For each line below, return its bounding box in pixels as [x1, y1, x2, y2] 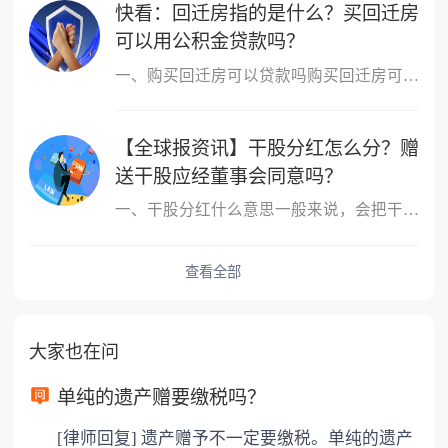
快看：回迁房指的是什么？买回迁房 [114, 3, 419, 25]
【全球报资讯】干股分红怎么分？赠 [114, 137, 419, 159]
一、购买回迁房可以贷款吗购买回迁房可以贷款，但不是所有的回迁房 [402, 66, 419, 84]
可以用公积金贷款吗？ [114, 31, 305, 53]
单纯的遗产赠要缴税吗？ [57, 387, 267, 409]
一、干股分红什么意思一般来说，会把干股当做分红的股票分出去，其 [402, 201, 419, 219]
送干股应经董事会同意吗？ [114, 165, 343, 187]
